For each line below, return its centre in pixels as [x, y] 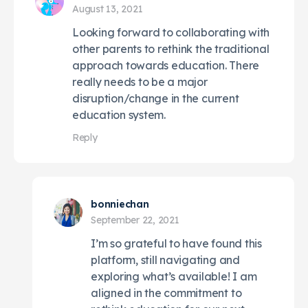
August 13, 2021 [108, 9]
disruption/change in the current [156, 98]
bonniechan [120, 204]
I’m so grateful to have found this [176, 243]
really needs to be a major [140, 81]
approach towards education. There [166, 65]
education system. [119, 114]
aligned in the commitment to [166, 293]
